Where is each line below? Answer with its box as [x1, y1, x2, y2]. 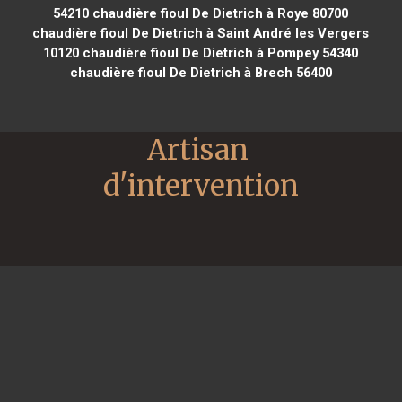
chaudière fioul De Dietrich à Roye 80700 [89, 4, 349, 22]
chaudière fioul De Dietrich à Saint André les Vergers [32, 24, 370, 41]
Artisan [147, 131, 249, 168]
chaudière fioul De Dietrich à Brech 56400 [69, 64, 332, 81]
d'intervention [103, 167, 299, 204]
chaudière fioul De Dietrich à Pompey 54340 [79, 44, 359, 61]
